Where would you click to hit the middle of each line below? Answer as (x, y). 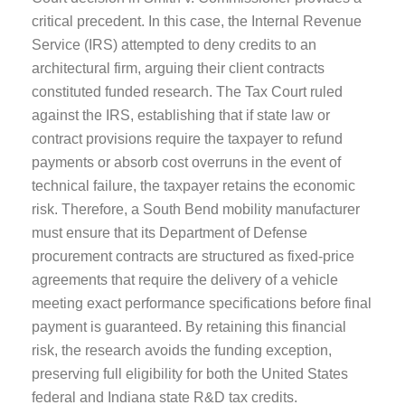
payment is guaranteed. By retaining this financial (189, 326)
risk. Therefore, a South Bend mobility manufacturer (196, 209)
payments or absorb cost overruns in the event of (186, 162)
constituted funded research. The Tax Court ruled (187, 91)
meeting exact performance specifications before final (202, 303)
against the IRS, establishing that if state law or (181, 115)
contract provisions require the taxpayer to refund (187, 138)
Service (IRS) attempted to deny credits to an (174, 44)
